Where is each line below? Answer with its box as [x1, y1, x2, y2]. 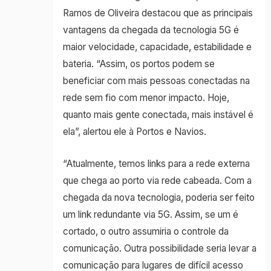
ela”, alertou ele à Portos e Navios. [62, 126, 206, 138]
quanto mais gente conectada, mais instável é [62, 109, 253, 121]
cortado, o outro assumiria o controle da [62, 225, 229, 237]
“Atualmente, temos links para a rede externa [62, 157, 250, 169]
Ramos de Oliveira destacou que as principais [62, 7, 253, 19]
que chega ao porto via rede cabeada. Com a [62, 174, 252, 186]
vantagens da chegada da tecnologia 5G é [62, 24, 239, 36]
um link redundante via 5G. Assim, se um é [62, 208, 238, 220]
